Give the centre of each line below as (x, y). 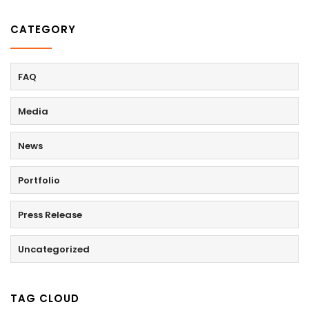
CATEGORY (43, 29)
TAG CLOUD (45, 298)
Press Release (50, 215)
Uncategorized (54, 249)
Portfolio (39, 180)
